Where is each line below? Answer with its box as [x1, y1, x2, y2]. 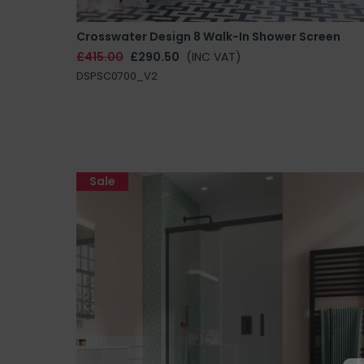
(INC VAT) [186, 48, 241, 65]
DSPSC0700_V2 [76, 68, 158, 83]
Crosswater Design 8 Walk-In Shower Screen [76, 28, 340, 45]
